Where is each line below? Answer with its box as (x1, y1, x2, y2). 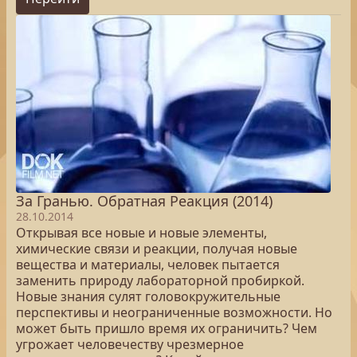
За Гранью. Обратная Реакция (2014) (16, 191, 273, 210)
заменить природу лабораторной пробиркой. (16, 272, 304, 289)
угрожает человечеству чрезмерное (16, 335, 244, 353)
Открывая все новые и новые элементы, (16, 224, 267, 241)
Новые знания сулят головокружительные (16, 288, 280, 305)
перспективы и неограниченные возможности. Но (16, 304, 332, 321)
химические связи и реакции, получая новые (16, 240, 297, 257)
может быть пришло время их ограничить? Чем (16, 320, 317, 337)
